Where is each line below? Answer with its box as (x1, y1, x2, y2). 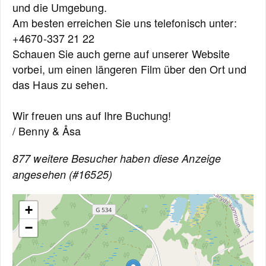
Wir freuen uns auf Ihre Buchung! (12, 107, 172, 123)
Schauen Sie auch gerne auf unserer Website (12, 46, 230, 61)
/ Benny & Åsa (12, 123, 81, 138)
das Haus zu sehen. (12, 77, 108, 92)
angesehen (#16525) (12, 167, 112, 182)
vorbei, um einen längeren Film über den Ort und (12, 61, 246, 77)
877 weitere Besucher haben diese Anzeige (12, 151, 221, 166)
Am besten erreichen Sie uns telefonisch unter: (12, 15, 237, 30)
